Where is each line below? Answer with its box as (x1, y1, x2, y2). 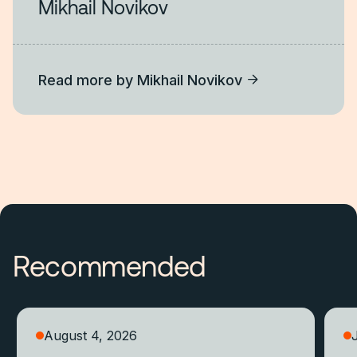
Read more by (38, 71, 137, 88)
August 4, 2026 (44, 328, 137, 343)
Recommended (13, 248, 206, 282)
